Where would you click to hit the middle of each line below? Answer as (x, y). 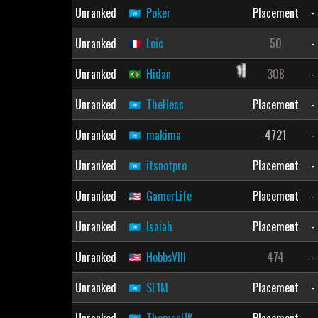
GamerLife (169, 196)
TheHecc (165, 104)
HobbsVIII (166, 257)
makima (163, 135)
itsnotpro (166, 165)
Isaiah (159, 226)
